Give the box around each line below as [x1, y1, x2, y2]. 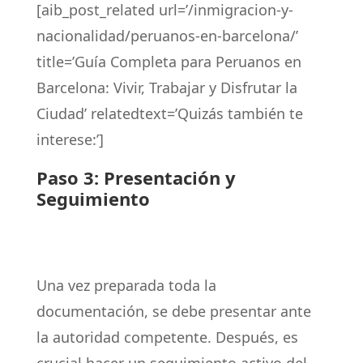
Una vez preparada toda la [36, 275, 216, 295]
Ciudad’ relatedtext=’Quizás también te [36, 104, 303, 123]
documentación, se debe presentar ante [36, 301, 311, 321]
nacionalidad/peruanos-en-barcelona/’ [36, 26, 298, 45]
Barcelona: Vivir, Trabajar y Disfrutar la [36, 78, 297, 97]
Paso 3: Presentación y [36, 165, 236, 190]
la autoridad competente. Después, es [36, 327, 298, 347]
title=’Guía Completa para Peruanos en [36, 52, 301, 71]
